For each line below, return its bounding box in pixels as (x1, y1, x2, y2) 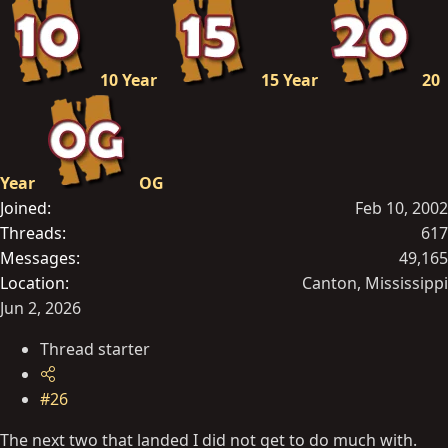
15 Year (261, 69, 318, 92)
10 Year (100, 69, 157, 92)
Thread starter (40, 338, 150, 361)
